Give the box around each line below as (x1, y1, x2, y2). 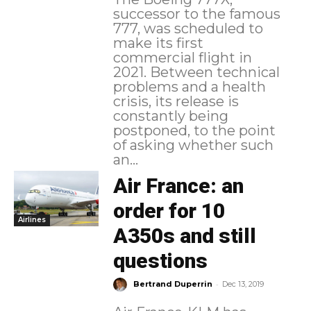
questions (112, 249, 208, 274)
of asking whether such (112, 137, 274, 154)
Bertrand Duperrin (133, 279, 212, 289)
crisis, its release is (112, 93, 239, 110)
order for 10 (112, 199, 225, 224)
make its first (112, 35, 203, 52)
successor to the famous (112, 6, 280, 23)
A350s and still (112, 224, 256, 249)
